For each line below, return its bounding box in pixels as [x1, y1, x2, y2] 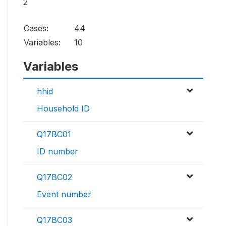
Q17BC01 [37, 129, 71, 140]
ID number [37, 146, 78, 157]
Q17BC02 [37, 172, 72, 183]
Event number [37, 189, 91, 200]
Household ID [37, 103, 90, 114]
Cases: [24, 23, 48, 34]
